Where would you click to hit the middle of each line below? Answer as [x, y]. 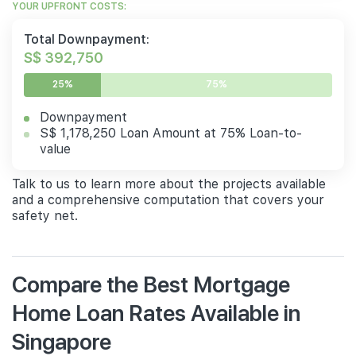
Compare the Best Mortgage [151, 283]
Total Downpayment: [87, 39]
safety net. [45, 215]
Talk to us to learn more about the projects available [169, 184]
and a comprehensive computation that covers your [168, 199]
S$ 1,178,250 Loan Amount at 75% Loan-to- [171, 133]
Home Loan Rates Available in [156, 311]
